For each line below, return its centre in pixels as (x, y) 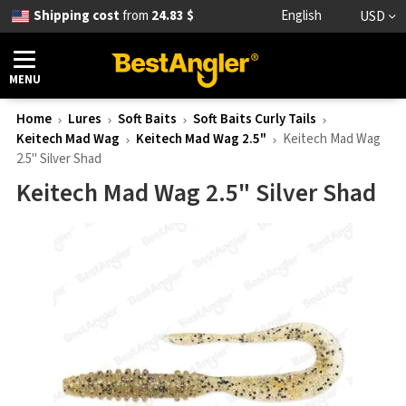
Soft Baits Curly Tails (255, 119)
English (301, 16)
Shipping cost (76, 16)
